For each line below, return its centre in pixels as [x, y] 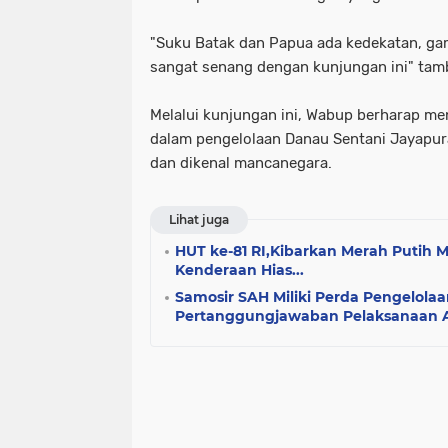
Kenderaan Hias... [239, 270]
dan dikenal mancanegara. [241, 163]
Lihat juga [199, 219]
